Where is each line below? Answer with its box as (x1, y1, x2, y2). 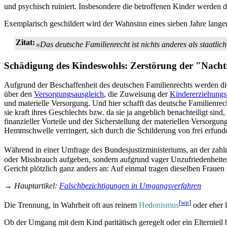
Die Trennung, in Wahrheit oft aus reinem (4, 200, 139, 209)
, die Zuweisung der (104, 90, 170, 99)
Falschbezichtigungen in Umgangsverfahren (59, 181, 201, 190)
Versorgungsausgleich (34, 90, 104, 99)
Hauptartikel (14, 181, 55, 190)
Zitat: (16, 37, 35, 47)
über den (4, 90, 34, 99)
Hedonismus (139, 200, 179, 209)
